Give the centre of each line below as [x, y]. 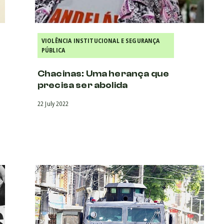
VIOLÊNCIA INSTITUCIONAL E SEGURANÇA [101, 40]
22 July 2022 [53, 103]
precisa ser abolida [83, 85]
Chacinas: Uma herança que [103, 73]
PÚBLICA [53, 50]
